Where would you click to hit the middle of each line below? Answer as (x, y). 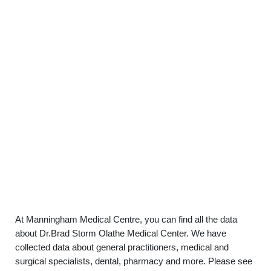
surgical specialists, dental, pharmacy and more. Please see (134, 261)
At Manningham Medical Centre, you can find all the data (126, 219)
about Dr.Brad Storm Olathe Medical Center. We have (121, 233)
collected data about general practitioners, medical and (122, 247)
